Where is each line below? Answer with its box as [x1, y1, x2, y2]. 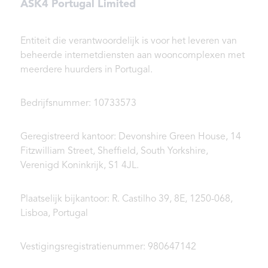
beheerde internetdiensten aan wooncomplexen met [20, 51, 245, 61]
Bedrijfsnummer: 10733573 [20, 99, 136, 109]
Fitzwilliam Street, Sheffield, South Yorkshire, [20, 147, 208, 157]
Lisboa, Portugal [20, 209, 88, 219]
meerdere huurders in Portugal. [20, 65, 153, 75]
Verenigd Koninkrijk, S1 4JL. [20, 161, 139, 171]
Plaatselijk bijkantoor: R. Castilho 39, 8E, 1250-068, [20, 194, 233, 205]
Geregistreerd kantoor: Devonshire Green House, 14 [20, 132, 241, 142]
